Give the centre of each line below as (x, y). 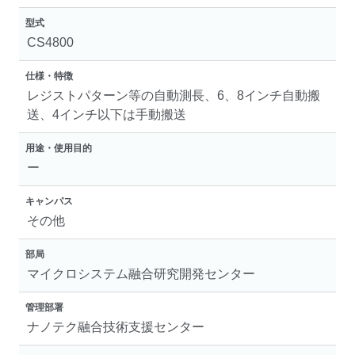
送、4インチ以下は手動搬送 (107, 115)
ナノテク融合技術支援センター (116, 327)
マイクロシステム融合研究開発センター (141, 274)
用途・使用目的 (59, 148)
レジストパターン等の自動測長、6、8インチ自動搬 (174, 95)
